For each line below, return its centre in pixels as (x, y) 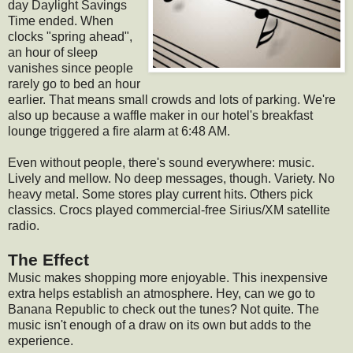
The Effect (48, 259)
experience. (41, 340)
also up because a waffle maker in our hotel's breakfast (160, 115)
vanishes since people (71, 68)
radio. (24, 225)
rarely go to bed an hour (74, 84)
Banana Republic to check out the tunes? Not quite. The (163, 309)
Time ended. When (61, 20)
